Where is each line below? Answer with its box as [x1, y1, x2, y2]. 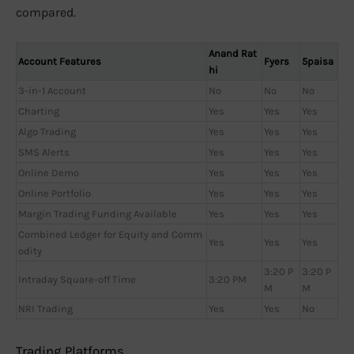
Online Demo [18, 167, 79, 179]
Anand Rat [209, 47, 257, 60]
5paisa [302, 55, 333, 68]
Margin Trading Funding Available [18, 208, 177, 220]
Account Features [18, 55, 101, 68]
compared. [16, 4, 76, 20]
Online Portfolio [18, 187, 91, 200]
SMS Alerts [18, 146, 70, 159]
